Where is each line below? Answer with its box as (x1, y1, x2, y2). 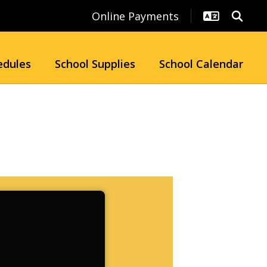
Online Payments (92, 8, 179, 23)
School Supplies (55, 57, 135, 71)
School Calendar (159, 57, 243, 71)
